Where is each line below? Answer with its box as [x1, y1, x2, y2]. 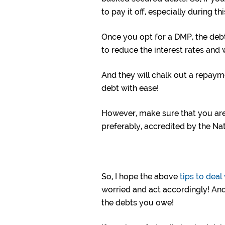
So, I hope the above [101, 172, 180, 182]
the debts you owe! [101, 198, 174, 208]
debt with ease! [101, 83, 159, 93]
